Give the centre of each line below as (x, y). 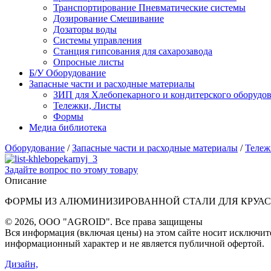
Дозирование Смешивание (109, 19)
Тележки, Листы (87, 106)
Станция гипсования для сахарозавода (133, 51)
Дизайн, (21, 264)
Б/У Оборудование (67, 73)
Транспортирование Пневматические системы (149, 8)
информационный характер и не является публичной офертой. (135, 244)
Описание (26, 181)
